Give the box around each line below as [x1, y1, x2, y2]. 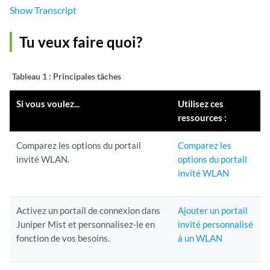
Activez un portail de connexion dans [16, 205, 161, 216]
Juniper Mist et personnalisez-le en [16, 219, 155, 230]
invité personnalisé [178, 219, 254, 230]
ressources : [178, 112, 227, 123]
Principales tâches [53, 71, 121, 81]
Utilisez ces [178, 98, 224, 109]
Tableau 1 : [12, 71, 53, 81]
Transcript [33, 4, 77, 16]
